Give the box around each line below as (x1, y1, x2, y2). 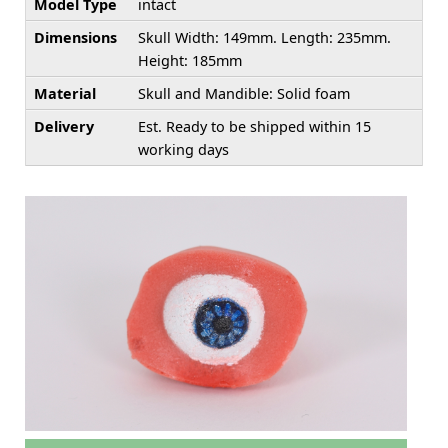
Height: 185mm (138, 50, 242, 70)
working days (138, 139, 229, 159)
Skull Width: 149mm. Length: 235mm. (138, 27, 391, 47)
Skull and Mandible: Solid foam (138, 83, 350, 103)
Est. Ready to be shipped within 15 (138, 116, 371, 136)
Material (34, 83, 96, 103)
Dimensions (34, 27, 117, 47)
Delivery (34, 116, 94, 136)
